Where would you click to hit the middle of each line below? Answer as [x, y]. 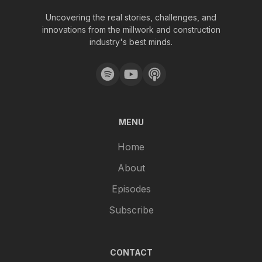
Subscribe [131, 210]
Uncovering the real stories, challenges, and [131, 18]
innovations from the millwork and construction [131, 30]
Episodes [131, 189]
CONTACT [131, 253]
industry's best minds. [131, 42]
